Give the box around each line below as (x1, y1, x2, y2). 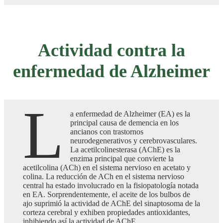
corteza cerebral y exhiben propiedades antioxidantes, (23, 208, 190, 217)
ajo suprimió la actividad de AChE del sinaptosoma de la (23, 199, 200, 208)
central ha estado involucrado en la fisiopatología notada (23, 181, 199, 190)
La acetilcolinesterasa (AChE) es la (70, 145, 181, 154)
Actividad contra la (38, 40, 185, 60)
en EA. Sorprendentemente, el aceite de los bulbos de (23, 190, 190, 199)
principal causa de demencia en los (70, 118, 179, 127)
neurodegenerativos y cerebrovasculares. (70, 136, 198, 145)
